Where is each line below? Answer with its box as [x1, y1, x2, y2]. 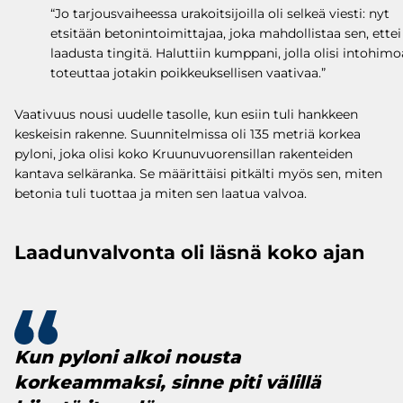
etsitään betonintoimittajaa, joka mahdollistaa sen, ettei [50, 25, 401, 42]
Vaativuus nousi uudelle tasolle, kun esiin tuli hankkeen [14, 106, 358, 123]
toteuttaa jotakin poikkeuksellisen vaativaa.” [50, 65, 326, 82]
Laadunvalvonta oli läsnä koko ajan [14, 241, 365, 264]
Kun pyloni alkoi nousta [14, 346, 241, 369]
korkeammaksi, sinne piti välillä [14, 372, 321, 394]
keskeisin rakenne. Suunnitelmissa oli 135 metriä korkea [14, 126, 361, 143]
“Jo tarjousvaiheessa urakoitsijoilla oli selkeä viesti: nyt [50, 5, 390, 22]
